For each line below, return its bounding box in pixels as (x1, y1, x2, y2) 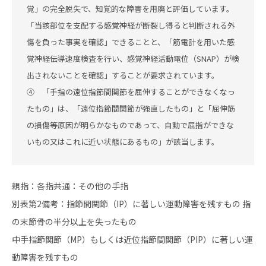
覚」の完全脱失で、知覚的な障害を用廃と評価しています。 (27, 3, 234, 14)
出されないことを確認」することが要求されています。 (27, 69, 219, 81)
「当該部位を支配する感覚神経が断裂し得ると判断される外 (27, 20, 235, 31)
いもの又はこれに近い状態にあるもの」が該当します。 (27, 136, 219, 147)
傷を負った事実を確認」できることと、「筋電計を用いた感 (27, 36, 235, 47)
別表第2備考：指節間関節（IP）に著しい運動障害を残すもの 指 (12, 198, 251, 210)
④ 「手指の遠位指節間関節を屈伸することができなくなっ (27, 86, 235, 97)
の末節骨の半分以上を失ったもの (12, 216, 137, 227)
